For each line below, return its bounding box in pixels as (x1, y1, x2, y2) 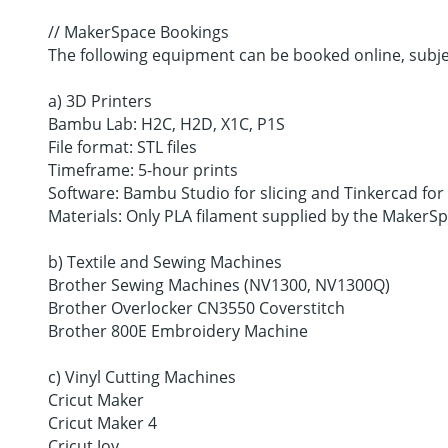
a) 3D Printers (48, 89, 152, 112)
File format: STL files (48, 135, 197, 158)
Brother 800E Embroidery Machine (48, 319, 308, 342)
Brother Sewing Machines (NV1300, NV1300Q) (48, 273, 390, 296)
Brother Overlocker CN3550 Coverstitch (48, 296, 345, 319)
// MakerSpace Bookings (48, 20, 229, 43)
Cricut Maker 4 (48, 411, 157, 434)
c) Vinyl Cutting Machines (48, 365, 236, 388)
